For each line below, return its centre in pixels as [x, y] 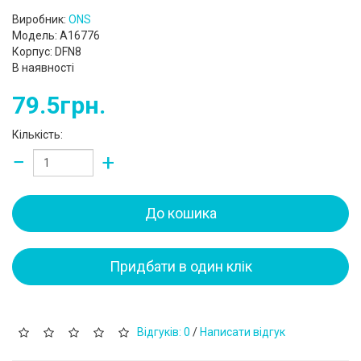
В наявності [43, 68]
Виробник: [40, 19]
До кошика [180, 213]
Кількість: [37, 135]
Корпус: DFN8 [47, 52]
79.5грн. [59, 105]
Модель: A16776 [56, 35]
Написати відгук [243, 332]
